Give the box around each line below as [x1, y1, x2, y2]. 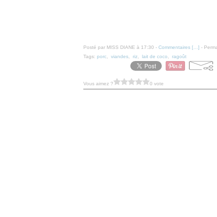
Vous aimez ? [83, 80, 113, 86]
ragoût [172, 54, 186, 59]
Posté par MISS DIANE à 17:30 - [83, 45, 158, 50]
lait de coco [142, 54, 168, 59]
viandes [111, 54, 128, 59]
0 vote [150, 80, 164, 86]
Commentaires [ [158, 45, 193, 50]
